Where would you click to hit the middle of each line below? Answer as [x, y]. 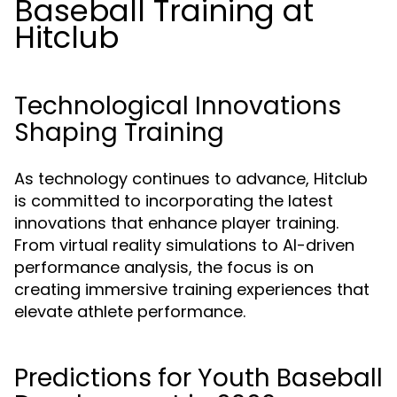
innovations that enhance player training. [176, 223]
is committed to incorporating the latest [174, 201]
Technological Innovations [178, 106]
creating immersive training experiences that [192, 289]
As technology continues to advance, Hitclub [191, 179]
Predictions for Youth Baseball [198, 378]
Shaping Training [119, 132]
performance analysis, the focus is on [164, 267]
